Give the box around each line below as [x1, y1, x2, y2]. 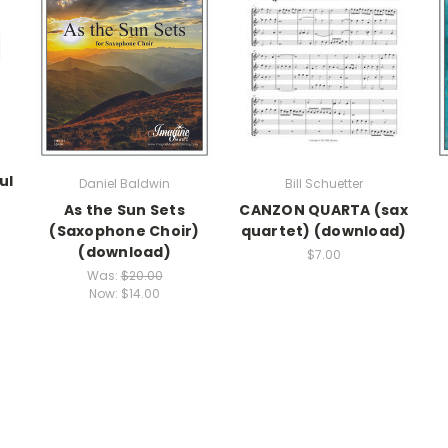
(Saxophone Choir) [49, 221, 200, 242]
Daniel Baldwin [79, 175, 170, 193]
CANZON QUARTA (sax [239, 200, 408, 221]
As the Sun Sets [64, 200, 185, 221]
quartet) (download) [240, 221, 407, 242]
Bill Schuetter [284, 175, 363, 193]
